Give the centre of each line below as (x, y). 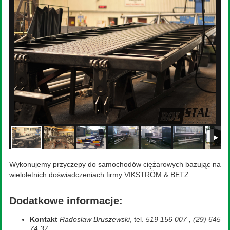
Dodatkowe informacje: (66, 201)
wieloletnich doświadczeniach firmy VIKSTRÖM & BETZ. (100, 175)
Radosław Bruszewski (95, 219)
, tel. (138, 219)
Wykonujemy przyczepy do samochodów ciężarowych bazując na (115, 165)
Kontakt (44, 219)
